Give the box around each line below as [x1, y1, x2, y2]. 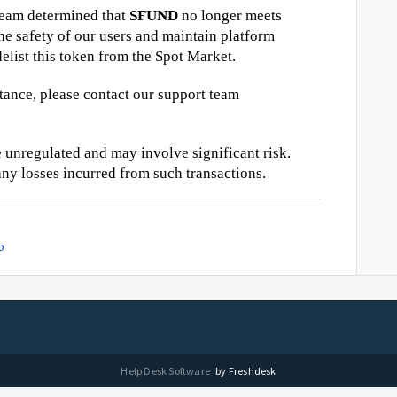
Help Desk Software [121, 363, 213, 378]
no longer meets [178, 7, 282, 25]
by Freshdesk [215, 363, 276, 378]
